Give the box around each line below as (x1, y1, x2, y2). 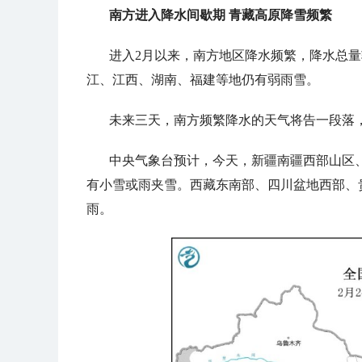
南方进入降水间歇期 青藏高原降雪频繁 (109, 8, 332, 22)
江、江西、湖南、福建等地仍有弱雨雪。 (86, 73, 319, 86)
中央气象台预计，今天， (109, 154, 251, 167)
